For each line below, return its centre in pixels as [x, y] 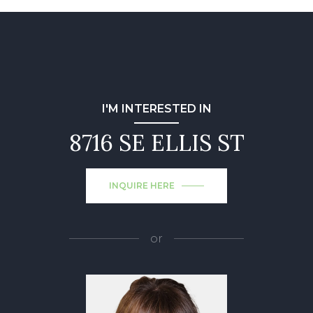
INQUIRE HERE [142, 185]
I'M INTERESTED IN [156, 108]
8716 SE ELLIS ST [156, 143]
